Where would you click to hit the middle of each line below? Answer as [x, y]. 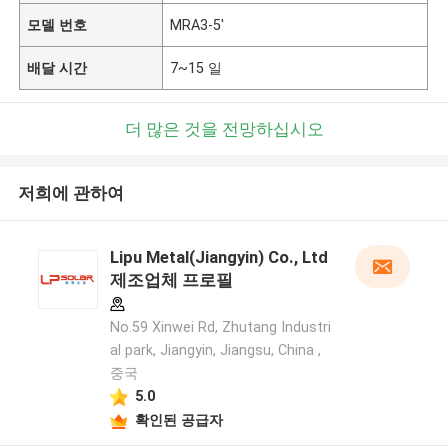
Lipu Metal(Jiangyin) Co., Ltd [218, 257]
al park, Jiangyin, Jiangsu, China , [215, 350]
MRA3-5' [197, 24]
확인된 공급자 [178, 419]
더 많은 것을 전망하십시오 [224, 128]
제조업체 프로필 [171, 280]
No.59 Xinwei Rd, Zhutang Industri [220, 327]
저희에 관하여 [70, 193]
